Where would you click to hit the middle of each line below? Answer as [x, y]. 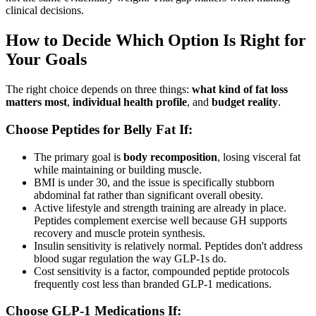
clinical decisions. [45, 11]
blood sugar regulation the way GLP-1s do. [130, 258]
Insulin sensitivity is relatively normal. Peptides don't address [168, 245]
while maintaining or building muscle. [118, 169]
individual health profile [130, 102]
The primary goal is [79, 157]
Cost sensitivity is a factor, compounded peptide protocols [162, 271]
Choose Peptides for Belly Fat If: [99, 129]
